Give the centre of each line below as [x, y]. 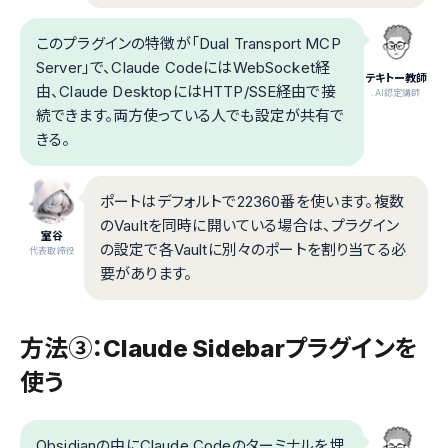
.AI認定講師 [396, 93]
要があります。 [146, 274]
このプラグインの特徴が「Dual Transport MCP [188, 44]
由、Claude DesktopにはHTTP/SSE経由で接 [186, 92]
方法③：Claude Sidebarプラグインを [219, 349]
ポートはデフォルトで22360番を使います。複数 [252, 202]
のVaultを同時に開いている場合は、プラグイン [249, 226]
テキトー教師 [396, 78]
